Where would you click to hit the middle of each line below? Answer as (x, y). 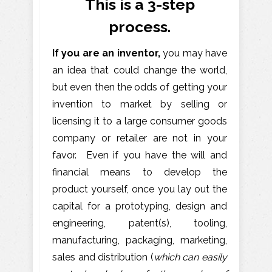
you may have (194, 53)
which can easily (190, 257)
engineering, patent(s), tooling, (140, 223)
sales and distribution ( (103, 257)
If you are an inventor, (106, 53)
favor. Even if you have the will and (140, 155)
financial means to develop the (140, 172)
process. (140, 26)
